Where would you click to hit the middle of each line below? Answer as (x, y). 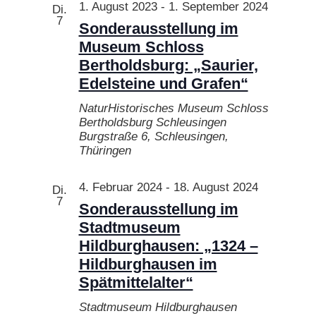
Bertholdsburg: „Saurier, (168, 65)
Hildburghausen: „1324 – (168, 245)
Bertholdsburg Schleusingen (152, 122)
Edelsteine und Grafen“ (163, 83)
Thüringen (105, 150)
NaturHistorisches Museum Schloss (174, 108)
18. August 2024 (215, 187)
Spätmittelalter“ (136, 282)
